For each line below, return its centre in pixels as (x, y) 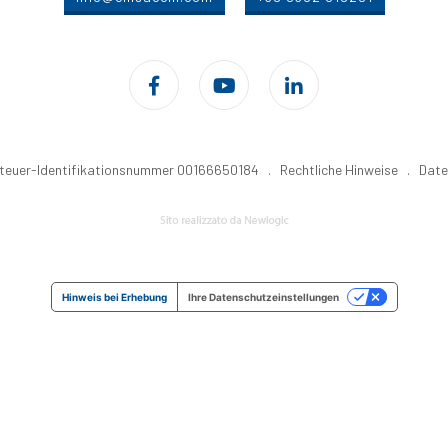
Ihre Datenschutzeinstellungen (263, 297)
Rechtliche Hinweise (339, 170)
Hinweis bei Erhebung (114, 297)
